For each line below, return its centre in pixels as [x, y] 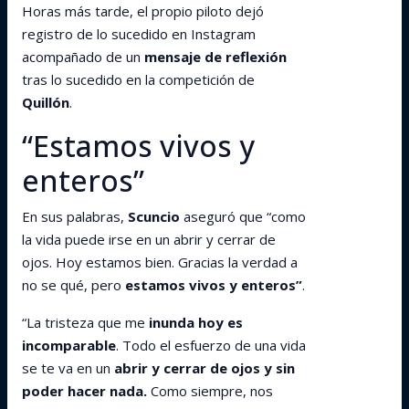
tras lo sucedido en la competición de [138, 79]
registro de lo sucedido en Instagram [139, 34]
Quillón [46, 102]
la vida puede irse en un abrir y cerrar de [149, 239]
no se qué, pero [73, 285]
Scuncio [154, 216]
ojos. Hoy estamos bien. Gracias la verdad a [160, 262]
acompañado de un [83, 57]
